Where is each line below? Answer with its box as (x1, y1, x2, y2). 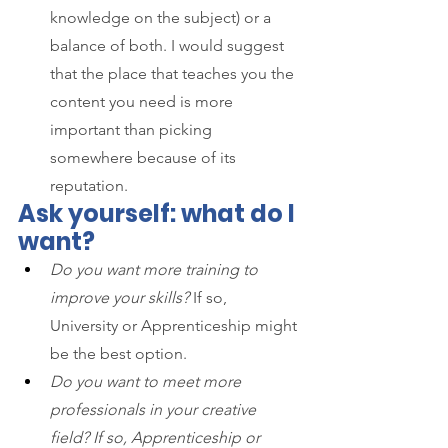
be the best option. (50, 343, 187, 363)
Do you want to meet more (50, 371, 245, 391)
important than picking (50, 119, 216, 139)
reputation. (50, 175, 128, 195)
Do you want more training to (50, 259, 262, 279)
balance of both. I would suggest (50, 35, 288, 55)
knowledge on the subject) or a (50, 7, 275, 27)
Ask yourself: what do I (18, 196, 300, 230)
